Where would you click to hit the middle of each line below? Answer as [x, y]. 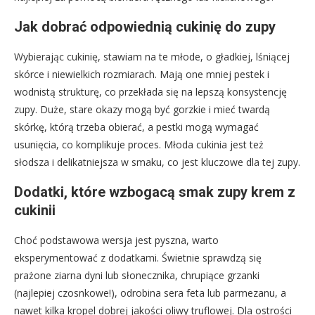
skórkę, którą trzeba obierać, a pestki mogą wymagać [136, 127]
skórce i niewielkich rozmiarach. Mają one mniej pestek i [142, 74]
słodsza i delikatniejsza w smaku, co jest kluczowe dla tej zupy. [157, 162]
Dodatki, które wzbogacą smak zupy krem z [155, 192]
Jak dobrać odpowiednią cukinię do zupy [145, 26]
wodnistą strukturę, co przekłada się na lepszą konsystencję [150, 91]
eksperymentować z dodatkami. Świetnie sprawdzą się [138, 257]
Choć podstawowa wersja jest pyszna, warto [116, 240]
